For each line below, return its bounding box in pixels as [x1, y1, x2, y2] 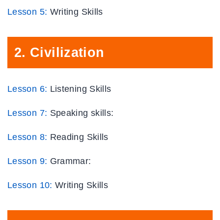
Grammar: [50, 156, 91, 166]
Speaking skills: [50, 108, 114, 118]
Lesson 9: [7, 156, 48, 166]
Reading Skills [50, 132, 109, 142]
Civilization [30, 45, 105, 60]
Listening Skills [50, 83, 111, 94]
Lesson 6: [7, 83, 48, 94]
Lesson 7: [7, 108, 48, 118]
